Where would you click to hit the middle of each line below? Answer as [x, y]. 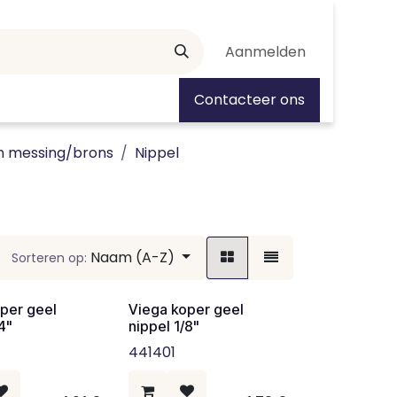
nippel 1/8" [163, 326]
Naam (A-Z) [133, 257]
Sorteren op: [50, 258]
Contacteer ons [249, 100]
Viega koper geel [186, 309]
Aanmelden [265, 51]
